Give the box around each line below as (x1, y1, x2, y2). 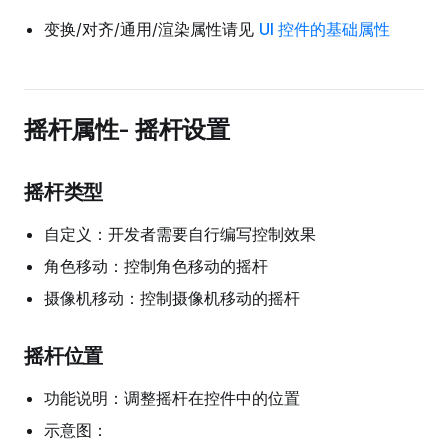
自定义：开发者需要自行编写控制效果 (44, 224, 316, 244)
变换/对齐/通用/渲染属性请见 (44, 19, 259, 39)
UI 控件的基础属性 (259, 19, 390, 39)
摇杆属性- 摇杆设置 (24, 115, 230, 144)
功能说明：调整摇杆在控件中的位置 (44, 388, 300, 408)
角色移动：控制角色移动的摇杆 (44, 256, 268, 276)
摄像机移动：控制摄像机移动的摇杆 (44, 288, 300, 308)
